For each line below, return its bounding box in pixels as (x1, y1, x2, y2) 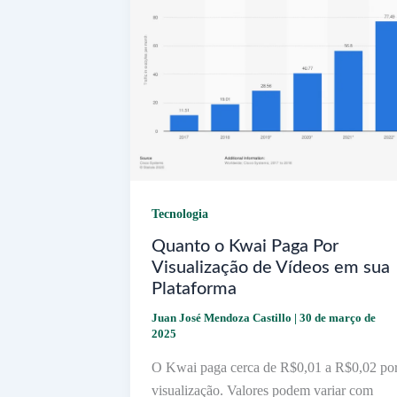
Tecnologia (152, 206, 208, 221)
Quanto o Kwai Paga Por (152, 237, 339, 256)
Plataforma (152, 280, 237, 299)
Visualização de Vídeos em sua (152, 259, 390, 277)
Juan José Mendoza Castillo (152, 311, 294, 325)
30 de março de (300, 311, 376, 325)
